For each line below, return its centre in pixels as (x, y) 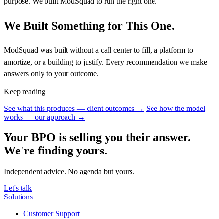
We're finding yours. (55, 151)
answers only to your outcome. (51, 73)
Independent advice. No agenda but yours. (69, 172)
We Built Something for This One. (89, 26)
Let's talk (18, 188)
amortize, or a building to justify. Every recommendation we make (106, 62)
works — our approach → (44, 117)
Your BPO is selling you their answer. (97, 138)
